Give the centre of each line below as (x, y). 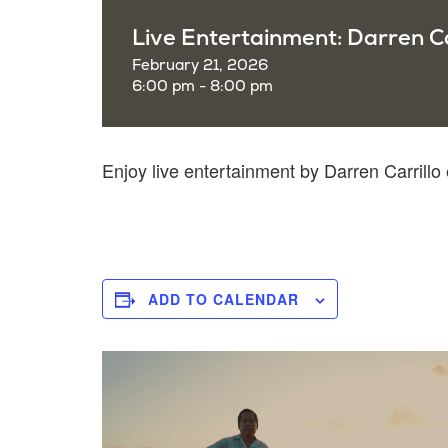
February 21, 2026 (200, 65)
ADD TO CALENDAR (223, 299)
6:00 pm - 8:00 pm (202, 86)
